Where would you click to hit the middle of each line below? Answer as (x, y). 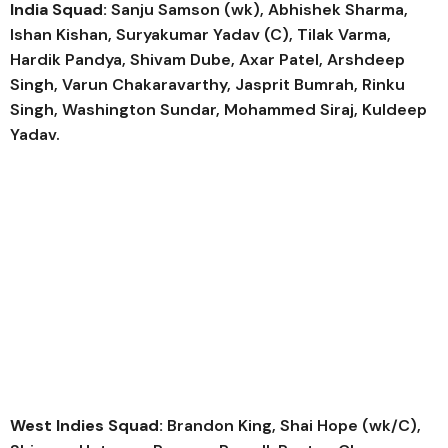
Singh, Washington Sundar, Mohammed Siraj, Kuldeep (218, 109)
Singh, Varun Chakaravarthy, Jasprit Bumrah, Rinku (207, 84)
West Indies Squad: (86, 425)
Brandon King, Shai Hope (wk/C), (292, 425)
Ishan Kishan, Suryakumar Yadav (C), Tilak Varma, (200, 34)
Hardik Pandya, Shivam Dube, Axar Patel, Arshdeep (207, 59)
